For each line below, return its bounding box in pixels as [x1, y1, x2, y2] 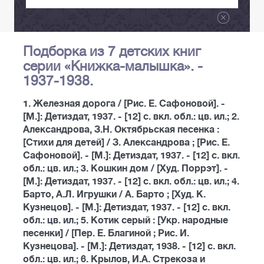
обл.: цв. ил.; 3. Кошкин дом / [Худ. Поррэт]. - [23, 163, 228, 174]
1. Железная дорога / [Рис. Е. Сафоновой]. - [23, 98, 225, 110]
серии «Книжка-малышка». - [23, 58, 203, 74]
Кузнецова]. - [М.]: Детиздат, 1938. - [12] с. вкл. [23, 241, 236, 252]
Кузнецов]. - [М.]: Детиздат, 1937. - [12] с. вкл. [23, 202, 230, 213]
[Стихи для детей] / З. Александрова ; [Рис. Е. [23, 137, 230, 148]
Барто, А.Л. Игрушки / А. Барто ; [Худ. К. [23, 189, 206, 200]
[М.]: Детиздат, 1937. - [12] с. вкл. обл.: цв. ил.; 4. [23, 176, 239, 187]
